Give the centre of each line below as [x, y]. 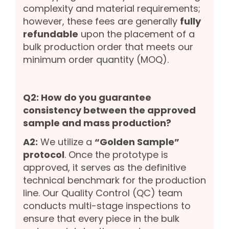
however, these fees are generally [101, 21]
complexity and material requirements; [112, 8]
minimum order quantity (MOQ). [96, 59]
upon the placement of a [136, 34]
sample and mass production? [97, 123]
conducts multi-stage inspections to [107, 205]
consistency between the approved [109, 110]
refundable [51, 34]
